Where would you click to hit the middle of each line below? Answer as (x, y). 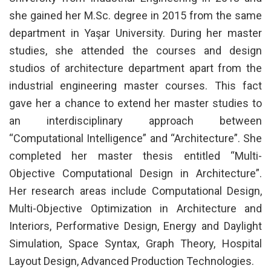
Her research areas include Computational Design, (135, 191)
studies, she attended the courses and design (135, 50)
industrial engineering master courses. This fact (135, 85)
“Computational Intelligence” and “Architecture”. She (135, 138)
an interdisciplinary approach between (135, 120)
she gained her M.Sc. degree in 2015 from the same (135, 15)
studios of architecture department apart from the (135, 68)
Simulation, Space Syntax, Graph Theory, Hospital (135, 243)
